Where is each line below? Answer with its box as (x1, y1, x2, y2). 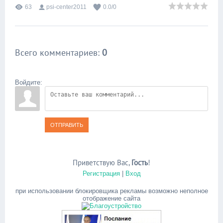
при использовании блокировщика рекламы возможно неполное (15, 187, 208, 195)
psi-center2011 (46, 3, 87, 10)
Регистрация (82, 170, 120, 177)
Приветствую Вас (73, 158, 128, 167)
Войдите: (15, 79, 42, 86)
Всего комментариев (15, 47, 98, 58)
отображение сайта (83, 195, 140, 202)
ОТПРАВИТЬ (50, 122, 83, 128)
